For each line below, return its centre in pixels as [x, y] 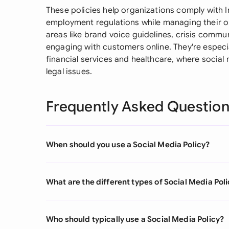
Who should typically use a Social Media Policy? [135, 219]
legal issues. [69, 72]
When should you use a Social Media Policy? [128, 144]
